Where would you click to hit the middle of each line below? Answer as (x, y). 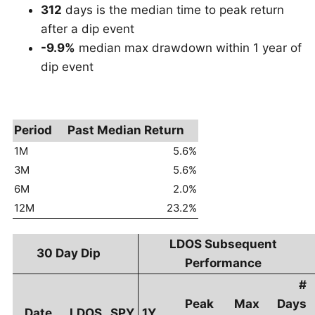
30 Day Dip (69, 253)
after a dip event (88, 29)
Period (33, 130)
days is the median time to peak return (173, 10)
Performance (223, 263)
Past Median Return (126, 130)
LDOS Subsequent (223, 244)
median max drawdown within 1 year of (188, 48)
